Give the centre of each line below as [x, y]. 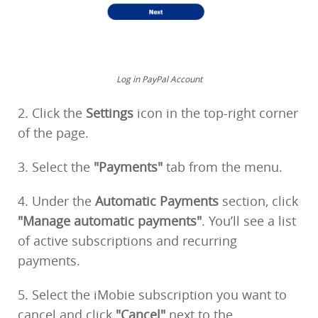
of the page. [53, 132]
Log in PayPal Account [159, 78]
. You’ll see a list [249, 220]
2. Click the [52, 113]
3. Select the [56, 166]
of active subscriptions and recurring [127, 240]
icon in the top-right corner [216, 113]
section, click [258, 201]
